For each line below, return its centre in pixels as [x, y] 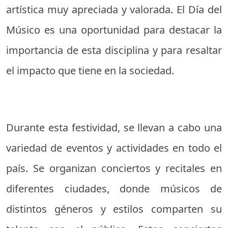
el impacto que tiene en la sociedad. [90, 71]
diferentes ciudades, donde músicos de [114, 189]
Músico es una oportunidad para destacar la [114, 30]
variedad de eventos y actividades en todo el [114, 148]
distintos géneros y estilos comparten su [114, 209]
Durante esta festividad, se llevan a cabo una [114, 128]
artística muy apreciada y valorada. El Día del [114, 10]
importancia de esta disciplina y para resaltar [114, 50]
